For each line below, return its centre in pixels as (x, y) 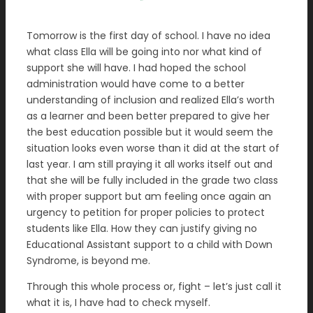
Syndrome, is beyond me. (88, 261)
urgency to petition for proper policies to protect (146, 212)
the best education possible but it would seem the (150, 132)
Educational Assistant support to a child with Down (150, 245)
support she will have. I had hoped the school (136, 68)
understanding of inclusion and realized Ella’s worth (151, 100)
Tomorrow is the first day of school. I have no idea (148, 36)
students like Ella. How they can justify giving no (142, 228)
